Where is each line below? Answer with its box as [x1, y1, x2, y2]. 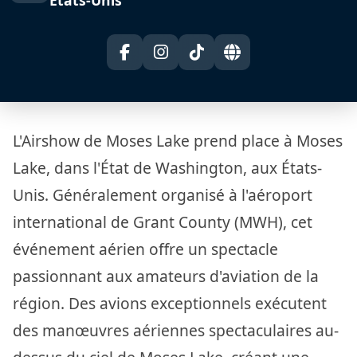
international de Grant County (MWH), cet [13, 210, 312, 233]
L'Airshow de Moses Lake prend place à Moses [13, 129, 343, 151]
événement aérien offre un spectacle [13, 237, 278, 260]
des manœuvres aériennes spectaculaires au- [13, 319, 339, 341]
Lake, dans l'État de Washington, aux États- [13, 156, 322, 178]
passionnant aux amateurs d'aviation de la [13, 265, 319, 287]
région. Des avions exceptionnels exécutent [13, 292, 327, 314]
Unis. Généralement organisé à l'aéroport [13, 183, 312, 206]
